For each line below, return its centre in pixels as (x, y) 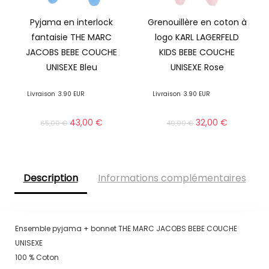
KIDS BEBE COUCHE (197, 53)
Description (50, 178)
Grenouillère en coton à (197, 23)
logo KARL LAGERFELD (197, 38)
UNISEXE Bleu (71, 68)
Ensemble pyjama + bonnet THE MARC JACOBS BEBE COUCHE (126, 228)
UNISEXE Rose (197, 68)
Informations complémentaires (172, 178)
